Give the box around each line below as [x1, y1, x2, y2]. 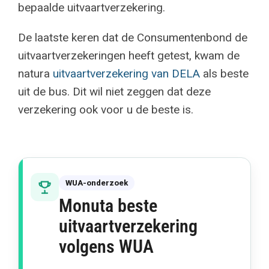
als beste [199, 67, 249, 80]
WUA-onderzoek [65, 178, 128, 187]
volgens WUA [58, 236, 154, 257]
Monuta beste [58, 195, 157, 216]
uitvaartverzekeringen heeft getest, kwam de [17, 49, 240, 62]
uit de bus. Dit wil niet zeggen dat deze [17, 85, 211, 98]
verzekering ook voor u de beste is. [17, 103, 193, 116]
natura [17, 67, 53, 80]
